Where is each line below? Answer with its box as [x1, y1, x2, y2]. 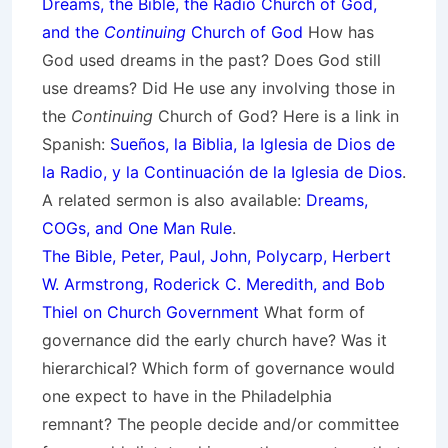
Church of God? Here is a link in [153, 106, 399, 126]
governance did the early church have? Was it [42, 330, 387, 350]
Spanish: [42, 134, 110, 154]
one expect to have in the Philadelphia [42, 386, 332, 406]
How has [303, 22, 374, 42]
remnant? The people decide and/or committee [42, 414, 399, 434]
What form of [259, 302, 365, 322]
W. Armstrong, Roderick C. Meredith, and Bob [42, 274, 385, 294]
